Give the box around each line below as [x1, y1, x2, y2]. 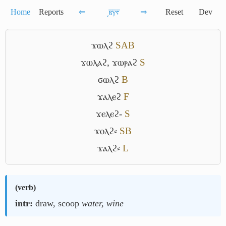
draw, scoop [33, 198, 82, 208]
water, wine [82, 198, 124, 208]
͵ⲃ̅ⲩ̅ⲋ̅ [106, 8, 119, 16]
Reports [39, 8, 64, 16]
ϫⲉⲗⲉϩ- [96, 108, 122, 119]
